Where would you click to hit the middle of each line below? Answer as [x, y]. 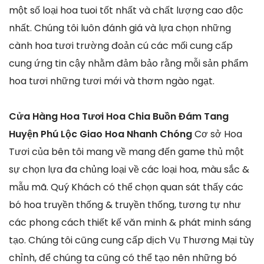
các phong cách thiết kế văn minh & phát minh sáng [130, 222]
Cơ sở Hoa [218, 134]
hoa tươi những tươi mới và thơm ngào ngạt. [112, 81]
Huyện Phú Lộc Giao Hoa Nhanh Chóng [102, 134]
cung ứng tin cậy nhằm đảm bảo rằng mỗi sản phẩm [128, 63]
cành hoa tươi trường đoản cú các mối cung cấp [121, 45]
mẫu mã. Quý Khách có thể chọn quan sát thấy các [126, 187]
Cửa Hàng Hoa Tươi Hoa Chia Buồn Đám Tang [119, 116]
